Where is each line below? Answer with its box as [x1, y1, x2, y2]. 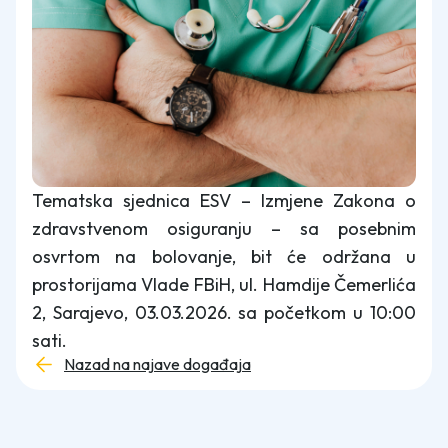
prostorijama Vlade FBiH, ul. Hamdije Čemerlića [32, 273, 416, 296]
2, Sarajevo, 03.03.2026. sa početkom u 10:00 [32, 301, 416, 324]
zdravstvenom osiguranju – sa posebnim [32, 217, 416, 240]
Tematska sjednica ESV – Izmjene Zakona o [32, 189, 416, 212]
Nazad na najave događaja [64, 354, 251, 374]
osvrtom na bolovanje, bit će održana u [32, 245, 416, 268]
